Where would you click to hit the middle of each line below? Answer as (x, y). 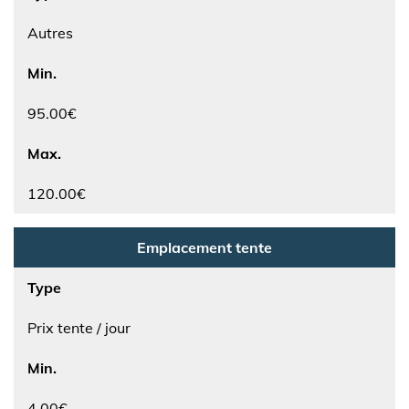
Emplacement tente (204, 247)
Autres (50, 33)
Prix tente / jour (79, 328)
